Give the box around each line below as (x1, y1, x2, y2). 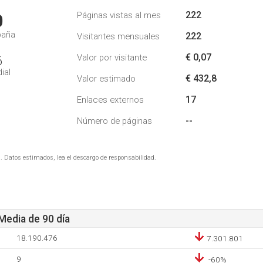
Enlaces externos (77, 95, 144, 105)
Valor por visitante (77, 52, 147, 63)
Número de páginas (77, 116, 152, 126)
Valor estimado (77, 73, 136, 84)
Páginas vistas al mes (77, 10, 161, 21)
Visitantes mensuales (77, 31, 160, 42)
